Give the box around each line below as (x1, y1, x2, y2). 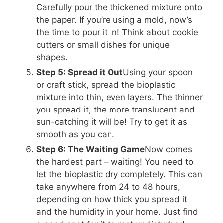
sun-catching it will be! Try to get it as (36, 117, 187, 127)
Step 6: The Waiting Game (36, 144, 145, 154)
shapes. (36, 52, 68, 62)
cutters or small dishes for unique (36, 40, 170, 50)
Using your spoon (123, 67, 193, 77)
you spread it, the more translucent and (36, 105, 195, 114)
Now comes (145, 144, 192, 154)
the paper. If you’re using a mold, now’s (36, 15, 192, 25)
